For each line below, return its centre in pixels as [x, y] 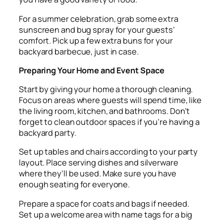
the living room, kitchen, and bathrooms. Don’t [105, 111]
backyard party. [48, 133]
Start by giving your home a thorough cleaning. [106, 89]
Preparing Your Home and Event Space [92, 70]
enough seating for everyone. [75, 185]
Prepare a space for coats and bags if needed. [104, 203]
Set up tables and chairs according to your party [109, 152]
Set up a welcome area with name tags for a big [106, 214]
